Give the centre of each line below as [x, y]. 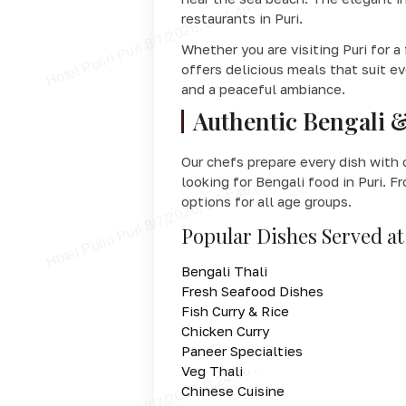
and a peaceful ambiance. [263, 88]
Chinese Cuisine [232, 390]
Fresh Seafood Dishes [252, 290]
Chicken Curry [225, 330]
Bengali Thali [224, 271]
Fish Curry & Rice [235, 310]
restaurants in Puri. [242, 18]
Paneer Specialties [242, 350]
